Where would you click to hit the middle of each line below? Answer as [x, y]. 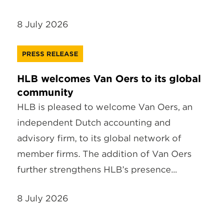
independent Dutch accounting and [94, 122]
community [45, 92]
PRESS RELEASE [50, 54]
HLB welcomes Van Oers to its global [109, 78]
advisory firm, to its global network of [99, 138]
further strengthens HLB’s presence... [97, 169]
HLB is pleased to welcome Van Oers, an [105, 107]
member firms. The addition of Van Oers [104, 153]
